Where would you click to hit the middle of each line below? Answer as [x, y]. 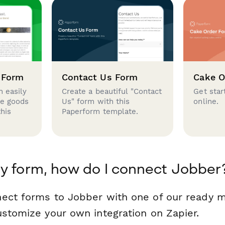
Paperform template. [100, 111]
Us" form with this [96, 101]
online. [206, 101]
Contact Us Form [100, 77]
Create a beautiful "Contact [112, 91]
